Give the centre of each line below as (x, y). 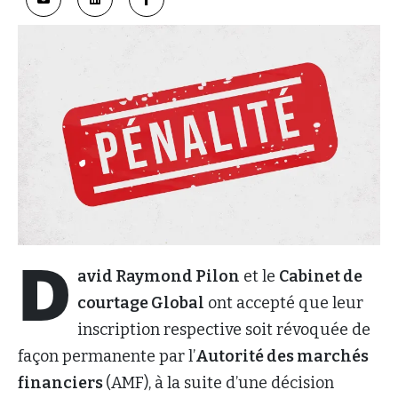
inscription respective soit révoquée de (224, 330)
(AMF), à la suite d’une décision (220, 383)
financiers (62, 383)
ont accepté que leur (284, 303)
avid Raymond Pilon (159, 277)
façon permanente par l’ (107, 357)
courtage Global (141, 303)
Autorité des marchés (282, 357)
